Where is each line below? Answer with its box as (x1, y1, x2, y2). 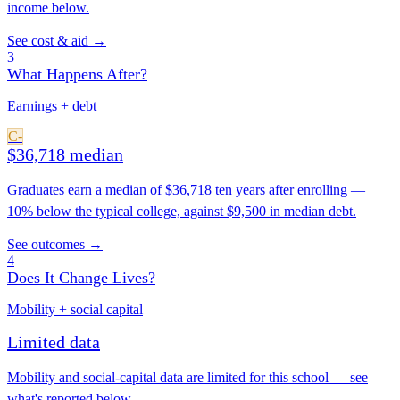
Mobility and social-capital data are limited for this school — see (7, 370, 368, 386)
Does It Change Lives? (7, 269, 155, 287)
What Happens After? (7, 65, 147, 84)
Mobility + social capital (7, 302, 143, 318)
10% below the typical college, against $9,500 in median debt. (7, 204, 356, 220)
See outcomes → (7, 237, 103, 253)
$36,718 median (7, 145, 123, 165)
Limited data (7, 332, 100, 353)
